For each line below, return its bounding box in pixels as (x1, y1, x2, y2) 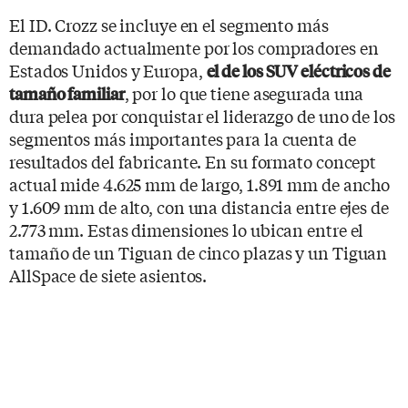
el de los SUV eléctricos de (206, 58, 391, 82)
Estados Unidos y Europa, (9, 57, 207, 82)
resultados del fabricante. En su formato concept (9, 148, 377, 173)
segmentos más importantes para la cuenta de (9, 126, 356, 150)
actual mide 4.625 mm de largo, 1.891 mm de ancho (9, 171, 391, 196)
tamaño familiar (9, 81, 125, 105)
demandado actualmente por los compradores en (9, 35, 379, 59)
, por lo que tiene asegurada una (124, 80, 364, 105)
